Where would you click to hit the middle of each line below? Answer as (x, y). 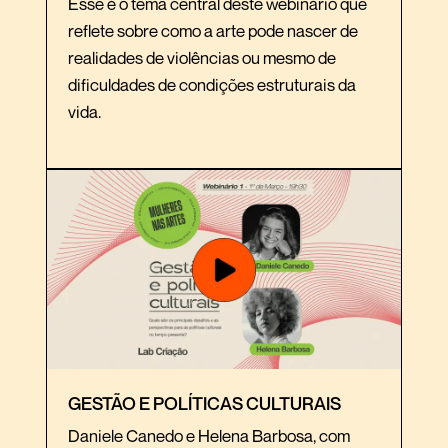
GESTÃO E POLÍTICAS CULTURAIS (204, 403)
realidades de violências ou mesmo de (202, 58)
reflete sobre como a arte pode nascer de (213, 31)
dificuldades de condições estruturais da (212, 85)
